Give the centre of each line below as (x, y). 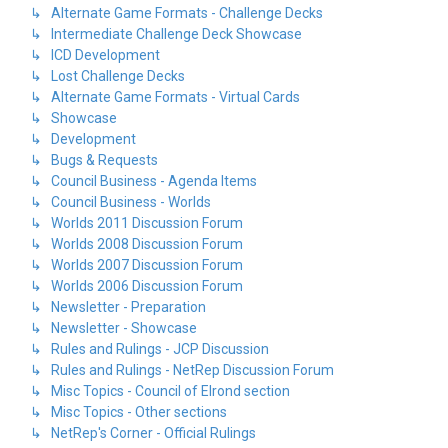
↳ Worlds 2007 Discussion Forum (136, 265)
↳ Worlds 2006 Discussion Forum (136, 286)
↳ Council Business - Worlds (120, 202)
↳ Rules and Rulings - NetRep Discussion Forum (182, 370)
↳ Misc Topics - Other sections (128, 412)
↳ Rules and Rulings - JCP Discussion (149, 349)
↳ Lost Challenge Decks (107, 76)
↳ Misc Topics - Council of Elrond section (160, 391)
